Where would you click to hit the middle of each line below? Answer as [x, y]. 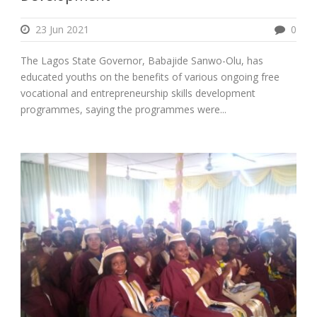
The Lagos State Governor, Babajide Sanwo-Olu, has [142, 61]
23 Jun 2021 [62, 30]
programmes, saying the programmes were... [123, 110]
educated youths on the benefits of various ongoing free [150, 77]
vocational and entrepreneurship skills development [138, 93]
